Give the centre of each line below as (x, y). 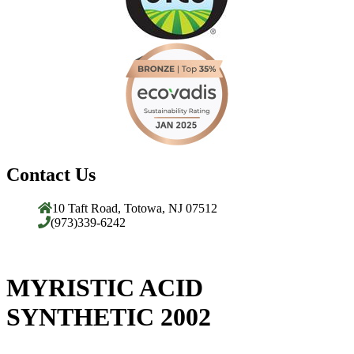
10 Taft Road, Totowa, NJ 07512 (135, 208)
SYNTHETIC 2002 (109, 317)
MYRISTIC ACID (105, 288)
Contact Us (51, 174)
